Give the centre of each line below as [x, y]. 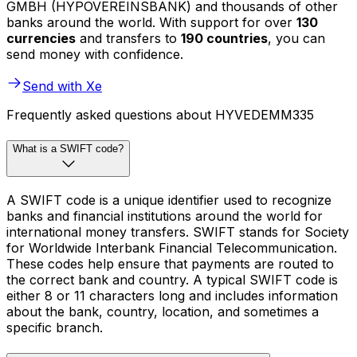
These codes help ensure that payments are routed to [170, 263]
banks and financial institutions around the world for [165, 216]
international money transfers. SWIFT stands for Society [178, 231]
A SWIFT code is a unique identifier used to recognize [169, 200]
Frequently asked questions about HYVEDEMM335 [160, 115]
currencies [41, 39]
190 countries [224, 39]
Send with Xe [62, 86]
